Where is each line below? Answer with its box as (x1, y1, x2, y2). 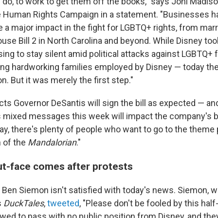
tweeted (47, 198, 79, 208)
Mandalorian (28, 137, 76, 147)
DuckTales (3, 198, 44, 208)
